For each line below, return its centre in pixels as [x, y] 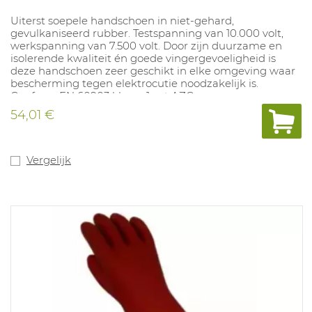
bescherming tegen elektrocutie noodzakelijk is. [134, 84]
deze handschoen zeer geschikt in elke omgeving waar [153, 71]
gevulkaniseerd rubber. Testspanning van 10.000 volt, [147, 33]
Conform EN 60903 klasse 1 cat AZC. [103, 96]
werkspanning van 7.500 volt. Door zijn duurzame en [146, 46]
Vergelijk [49, 160]
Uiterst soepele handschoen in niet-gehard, [122, 21]
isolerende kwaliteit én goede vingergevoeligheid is [143, 58]
